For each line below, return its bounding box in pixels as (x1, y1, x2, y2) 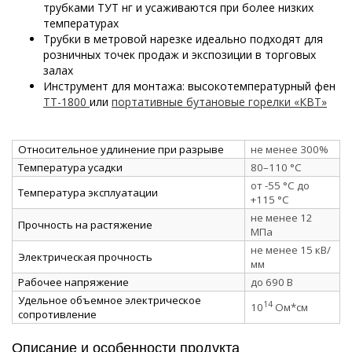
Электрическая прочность (18, 249, 152, 264)
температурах (43, 15, 119, 31)
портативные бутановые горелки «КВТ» (112, 93, 327, 109)
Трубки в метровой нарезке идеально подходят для (43, 31, 323, 46)
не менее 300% (251, 141, 328, 156)
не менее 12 (251, 210, 313, 225)
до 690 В (251, 274, 293, 289)
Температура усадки (18, 159, 123, 174)
